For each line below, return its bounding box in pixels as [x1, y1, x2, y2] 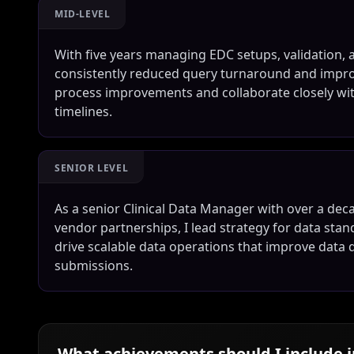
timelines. [55, 103, 112, 120]
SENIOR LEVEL [55, 161, 129, 175]
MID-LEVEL [55, 7, 111, 21]
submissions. [55, 257, 133, 274]
